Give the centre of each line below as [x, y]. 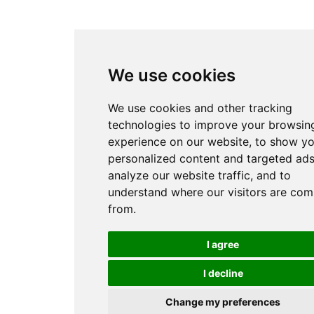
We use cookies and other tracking [200, 108]
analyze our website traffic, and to [199, 175]
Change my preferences [223, 302]
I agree [223, 244]
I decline [223, 273]
